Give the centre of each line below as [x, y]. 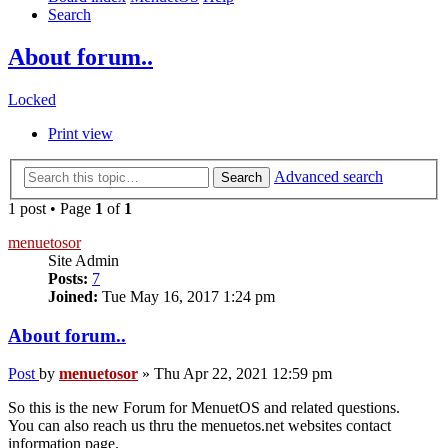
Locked [32, 100]
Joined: [73, 296]
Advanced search [328, 176]
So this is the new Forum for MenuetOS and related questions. [204, 408]
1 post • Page [51, 208]
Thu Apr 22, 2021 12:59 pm [243, 374]
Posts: [68, 278]
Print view [80, 134]
